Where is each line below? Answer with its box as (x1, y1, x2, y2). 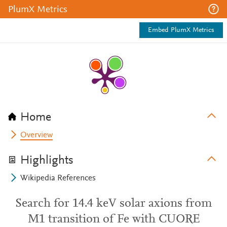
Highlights (20, 155, 73, 167)
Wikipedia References (20, 174, 96, 182)
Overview (20, 131, 53, 139)
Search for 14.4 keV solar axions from (15, 198, 212, 210)
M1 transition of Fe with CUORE (27, 213, 200, 225)
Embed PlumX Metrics (148, 27, 214, 34)
